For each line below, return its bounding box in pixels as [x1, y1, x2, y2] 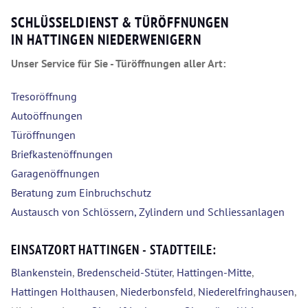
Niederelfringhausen [198, 285, 294, 299]
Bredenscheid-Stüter [77, 265, 172, 280]
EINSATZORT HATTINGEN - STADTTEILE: [11, 241, 217, 258]
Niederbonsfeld [120, 285, 193, 299]
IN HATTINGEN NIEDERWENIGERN [11, 30, 202, 49]
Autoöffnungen [11, 109, 82, 123]
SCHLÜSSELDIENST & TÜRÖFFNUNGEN [11, 13, 230, 32]
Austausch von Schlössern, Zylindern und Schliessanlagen [11, 205, 285, 219]
